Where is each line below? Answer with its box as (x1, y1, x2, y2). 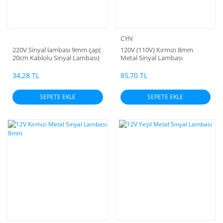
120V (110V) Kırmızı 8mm (120, 45, 193, 54)
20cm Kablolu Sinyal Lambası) (12, 53, 100, 62)
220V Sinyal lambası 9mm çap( (12, 45, 101, 54)
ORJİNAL (12, 61, 37, 70)
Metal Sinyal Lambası (120, 53, 183, 62)
